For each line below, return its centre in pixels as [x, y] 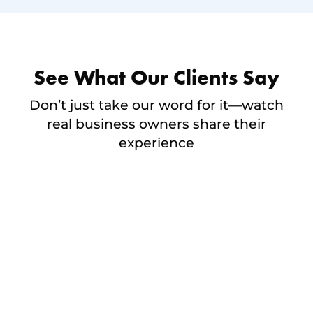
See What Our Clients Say [156, 79]
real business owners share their [156, 124]
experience [156, 143]
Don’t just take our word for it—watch [156, 105]
